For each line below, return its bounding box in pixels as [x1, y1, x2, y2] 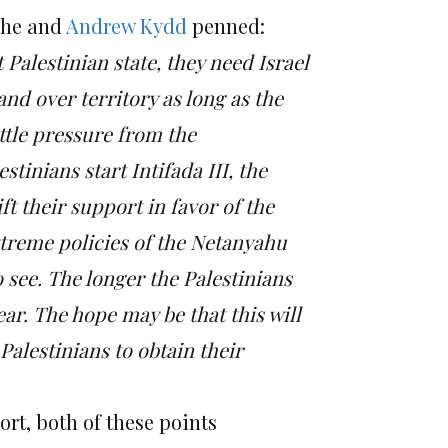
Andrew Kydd [66, 12, 187, 39]
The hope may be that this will [33, 300, 301, 327]
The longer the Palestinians [47, 264, 292, 291]
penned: [187, 12, 265, 39]
